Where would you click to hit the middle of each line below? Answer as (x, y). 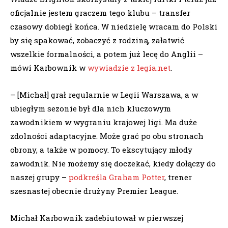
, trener (178, 177)
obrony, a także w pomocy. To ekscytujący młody (101, 149)
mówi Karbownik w (49, 67)
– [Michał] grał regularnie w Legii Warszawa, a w (104, 94)
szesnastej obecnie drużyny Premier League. (94, 191)
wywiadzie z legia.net (129, 67)
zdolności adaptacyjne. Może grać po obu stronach (107, 136)
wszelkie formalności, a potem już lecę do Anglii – (107, 54)
